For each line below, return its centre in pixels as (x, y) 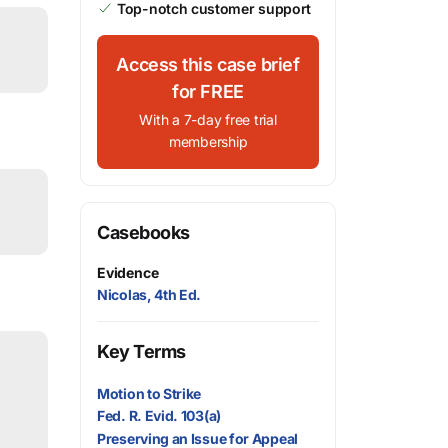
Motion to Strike (149, 394)
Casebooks (143, 232)
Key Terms (141, 351)
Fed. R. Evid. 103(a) (159, 416)
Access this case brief (208, 64)
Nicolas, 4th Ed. (149, 294)
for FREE (208, 91)
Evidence (128, 272)
